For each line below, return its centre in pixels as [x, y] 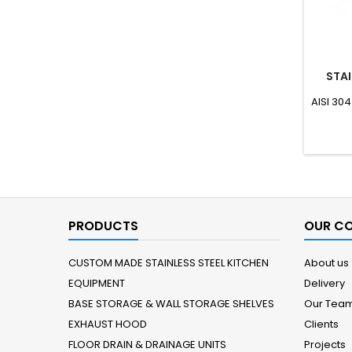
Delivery [324, 283]
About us [326, 263]
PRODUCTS [103, 226]
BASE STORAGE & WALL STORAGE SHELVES [171, 304]
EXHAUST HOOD [108, 324]
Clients [321, 324]
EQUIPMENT [97, 283]
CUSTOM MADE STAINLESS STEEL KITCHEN [169, 263]
